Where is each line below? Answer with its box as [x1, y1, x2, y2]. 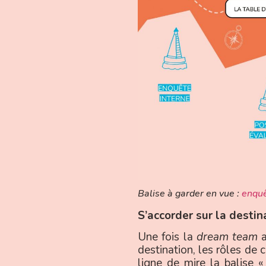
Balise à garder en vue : [138, 186, 242, 200]
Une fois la [138, 229, 197, 245]
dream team [196, 229, 258, 245]
